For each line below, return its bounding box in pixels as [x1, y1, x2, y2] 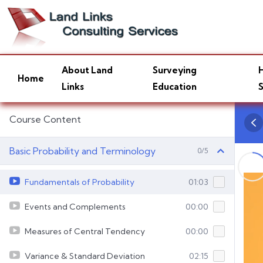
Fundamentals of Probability [25, 176, 134, 187]
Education [153, 80, 197, 92]
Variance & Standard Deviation [25, 250, 145, 261]
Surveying [153, 64, 197, 76]
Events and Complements [25, 201, 126, 212]
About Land [62, 64, 113, 76]
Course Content [9, 113, 81, 125]
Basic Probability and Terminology [9, 144, 156, 157]
